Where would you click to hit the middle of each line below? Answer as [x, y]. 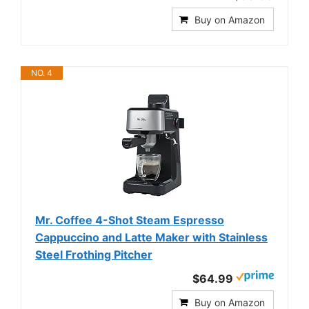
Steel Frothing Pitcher [94, 255]
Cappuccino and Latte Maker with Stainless [151, 237]
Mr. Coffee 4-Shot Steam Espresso [130, 220]
